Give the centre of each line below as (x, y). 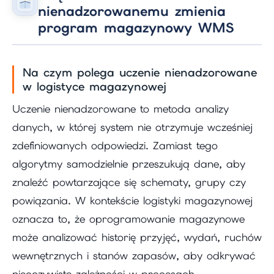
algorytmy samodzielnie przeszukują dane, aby (129, 164)
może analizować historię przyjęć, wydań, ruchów (137, 237)
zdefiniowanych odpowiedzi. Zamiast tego (115, 145)
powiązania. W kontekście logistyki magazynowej (132, 200)
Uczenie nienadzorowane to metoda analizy (120, 109)
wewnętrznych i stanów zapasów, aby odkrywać (134, 255)
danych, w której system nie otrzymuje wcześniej (132, 127)
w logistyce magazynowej (94, 87)
